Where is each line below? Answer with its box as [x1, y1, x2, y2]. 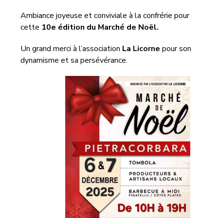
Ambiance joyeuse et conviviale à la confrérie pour [20, 10, 190, 21]
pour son [160, 43, 192, 54]
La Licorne [122, 43, 161, 54]
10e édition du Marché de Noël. [41, 22, 159, 33]
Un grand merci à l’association [20, 43, 123, 54]
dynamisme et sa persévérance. [20, 55, 128, 66]
